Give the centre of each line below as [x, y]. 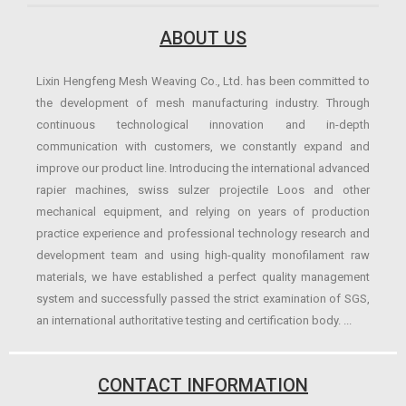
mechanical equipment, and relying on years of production [203, 212]
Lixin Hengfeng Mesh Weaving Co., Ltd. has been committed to [203, 82]
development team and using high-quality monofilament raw [203, 256]
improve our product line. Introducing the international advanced [203, 169]
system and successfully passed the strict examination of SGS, [203, 299]
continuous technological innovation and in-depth [203, 125]
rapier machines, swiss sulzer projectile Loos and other [203, 190]
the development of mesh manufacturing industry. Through [203, 103]
